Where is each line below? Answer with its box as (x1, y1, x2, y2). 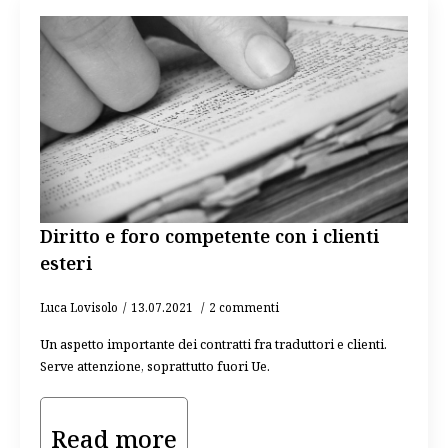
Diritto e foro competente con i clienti (40, 224, 379, 248)
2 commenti (209, 299, 279, 315)
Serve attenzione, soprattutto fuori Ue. (40, 357, 270, 375)
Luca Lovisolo (40, 299, 118, 315)
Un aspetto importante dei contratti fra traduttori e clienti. (40, 335, 387, 353)
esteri (40, 251, 92, 275)
